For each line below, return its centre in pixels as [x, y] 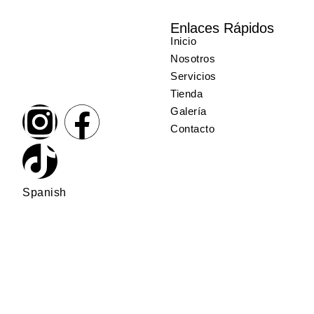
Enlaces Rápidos [223, 28]
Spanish [45, 193]
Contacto [193, 129]
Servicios [193, 76]
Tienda [187, 94]
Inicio [184, 41]
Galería [189, 111]
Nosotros [193, 59]
